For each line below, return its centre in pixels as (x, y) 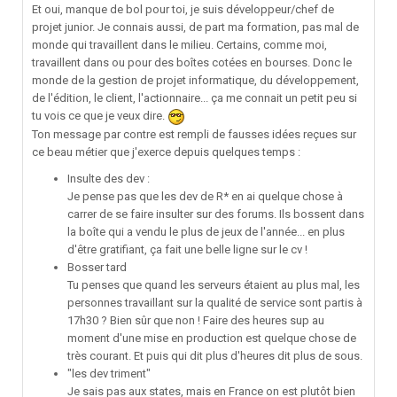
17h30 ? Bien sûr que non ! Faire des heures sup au (196, 320)
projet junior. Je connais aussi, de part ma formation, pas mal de (195, 27)
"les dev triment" (109, 373)
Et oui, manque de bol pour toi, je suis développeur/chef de (183, 10)
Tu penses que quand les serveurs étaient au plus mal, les (214, 284)
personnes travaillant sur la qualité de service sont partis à (215, 302)
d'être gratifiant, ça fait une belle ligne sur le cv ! (187, 249)
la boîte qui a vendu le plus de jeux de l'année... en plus (206, 231)
